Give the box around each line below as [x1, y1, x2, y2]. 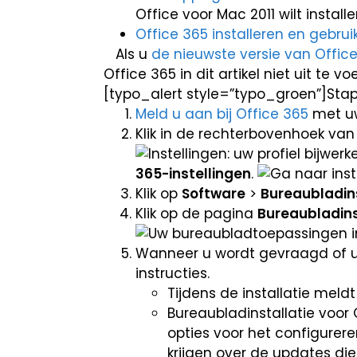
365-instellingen [135, 164, 251, 183]
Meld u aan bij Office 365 [135, 104, 308, 124]
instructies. [135, 264, 210, 283]
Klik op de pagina [135, 204, 257, 223]
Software [182, 184, 245, 203]
